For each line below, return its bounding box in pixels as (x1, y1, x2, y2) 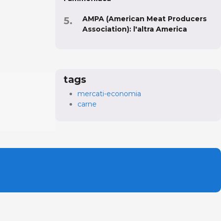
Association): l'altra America (82, 24, 187, 34)
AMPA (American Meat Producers (82, 14, 207, 23)
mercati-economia (77, 89, 141, 98)
